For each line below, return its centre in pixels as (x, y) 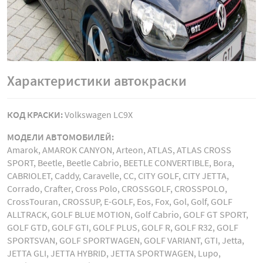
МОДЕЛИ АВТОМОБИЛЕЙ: (60, 137)
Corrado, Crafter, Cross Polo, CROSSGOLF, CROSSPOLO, (117, 188)
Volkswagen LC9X (99, 114)
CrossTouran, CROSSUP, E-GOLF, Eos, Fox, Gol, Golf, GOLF (120, 201)
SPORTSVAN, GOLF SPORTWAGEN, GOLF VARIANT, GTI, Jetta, (126, 240)
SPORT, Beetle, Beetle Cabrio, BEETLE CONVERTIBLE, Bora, (121, 163)
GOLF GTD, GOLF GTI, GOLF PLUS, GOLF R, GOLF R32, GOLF (123, 227)
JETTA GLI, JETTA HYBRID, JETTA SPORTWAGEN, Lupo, (114, 253)
